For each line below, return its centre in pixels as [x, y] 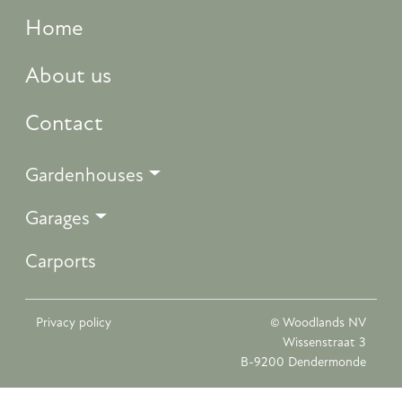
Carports [61, 262]
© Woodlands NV [318, 323]
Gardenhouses [84, 176]
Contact [64, 124]
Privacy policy [74, 323]
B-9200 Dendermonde [303, 363]
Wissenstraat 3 [324, 343]
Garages [57, 219]
